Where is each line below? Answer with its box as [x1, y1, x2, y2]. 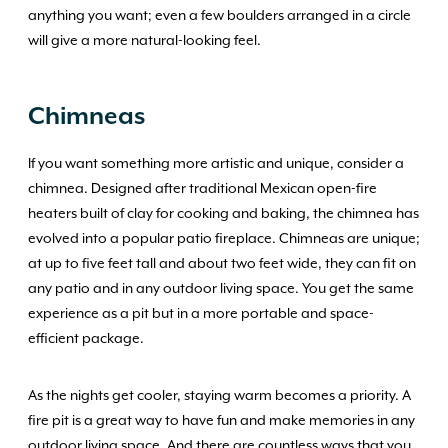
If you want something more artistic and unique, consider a [28, 156, 404, 172]
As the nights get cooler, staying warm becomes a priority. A [28, 388, 411, 404]
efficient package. [28, 331, 144, 347]
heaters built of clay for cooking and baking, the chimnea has [28, 206, 419, 222]
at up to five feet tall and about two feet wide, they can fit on [28, 256, 416, 272]
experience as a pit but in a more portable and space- [28, 306, 374, 322]
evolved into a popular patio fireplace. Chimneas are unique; [28, 231, 420, 247]
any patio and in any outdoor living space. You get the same [28, 281, 414, 297]
